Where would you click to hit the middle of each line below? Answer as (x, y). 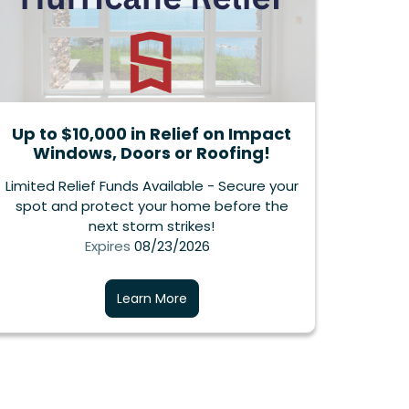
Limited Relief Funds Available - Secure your (152, 186)
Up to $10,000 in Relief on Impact (152, 134)
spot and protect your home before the (152, 206)
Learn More (152, 299)
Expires (107, 246)
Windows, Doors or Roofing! (152, 153)
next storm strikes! (152, 226)
